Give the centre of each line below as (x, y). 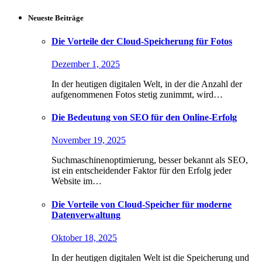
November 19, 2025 (89, 140)
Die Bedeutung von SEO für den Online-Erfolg (144, 118)
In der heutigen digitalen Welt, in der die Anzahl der (147, 84)
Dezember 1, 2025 (86, 64)
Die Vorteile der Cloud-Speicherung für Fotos (142, 41)
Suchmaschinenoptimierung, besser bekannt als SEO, (150, 160)
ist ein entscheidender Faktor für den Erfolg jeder (142, 171)
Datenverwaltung (86, 215)
